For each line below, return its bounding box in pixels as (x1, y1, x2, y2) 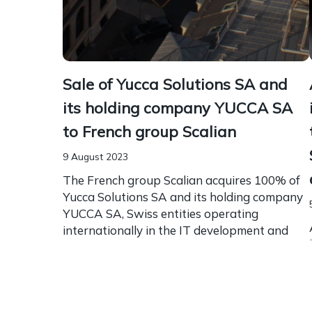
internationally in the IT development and (63, 222, 288, 237)
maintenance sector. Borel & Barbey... (63, 239, 263, 254)
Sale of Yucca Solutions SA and (63, 74, 288, 94)
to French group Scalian (63, 121, 236, 141)
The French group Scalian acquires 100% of (63, 172, 300, 187)
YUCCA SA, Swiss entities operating (63, 205, 258, 221)
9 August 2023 (63, 150, 128, 162)
